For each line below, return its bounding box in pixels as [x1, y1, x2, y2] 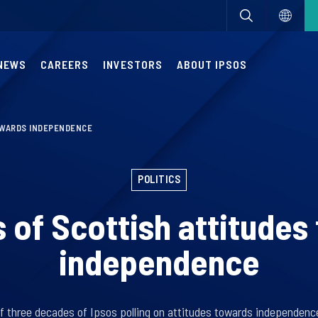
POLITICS [138, 172, 180, 185]
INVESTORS [103, 57, 163, 71]
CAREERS [40, 57, 89, 71]
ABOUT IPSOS [177, 57, 247, 71]
